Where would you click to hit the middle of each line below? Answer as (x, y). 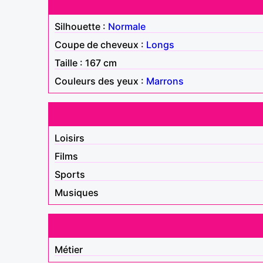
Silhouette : (81, 26)
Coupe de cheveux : (100, 44)
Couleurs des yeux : (100, 81)
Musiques (77, 192)
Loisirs (70, 138)
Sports (70, 174)
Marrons (165, 81)
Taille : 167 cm (86, 63)
